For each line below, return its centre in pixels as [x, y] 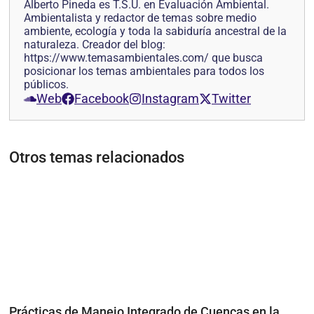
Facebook [102, 99]
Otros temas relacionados [97, 158]
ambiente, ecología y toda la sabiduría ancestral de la [155, 32]
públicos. [46, 85]
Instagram [170, 99]
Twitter [231, 99]
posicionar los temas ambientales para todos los [144, 71]
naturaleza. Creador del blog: [95, 45]
